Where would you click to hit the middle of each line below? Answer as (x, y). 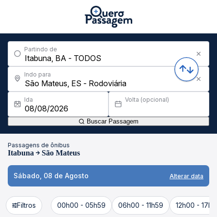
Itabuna (21, 153)
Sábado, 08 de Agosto (51, 176)
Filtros (26, 205)
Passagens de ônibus (39, 145)
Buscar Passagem (112, 121)
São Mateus (61, 153)
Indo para (38, 74)
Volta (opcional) (147, 100)
